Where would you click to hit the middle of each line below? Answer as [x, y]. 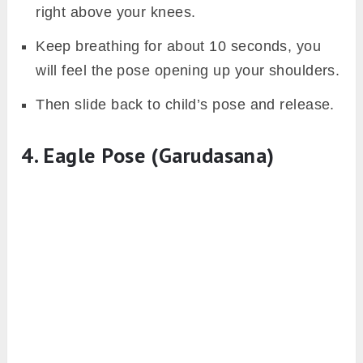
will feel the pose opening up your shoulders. [188, 71]
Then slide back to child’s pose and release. [185, 105]
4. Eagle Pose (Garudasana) [151, 156]
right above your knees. [116, 13]
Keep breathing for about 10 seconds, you [179, 47]
